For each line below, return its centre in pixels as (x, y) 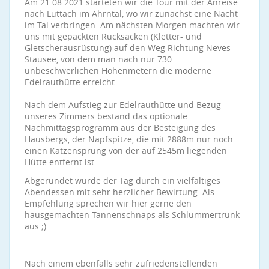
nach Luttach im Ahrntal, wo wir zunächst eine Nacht (131, 14)
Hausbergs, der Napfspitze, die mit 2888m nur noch (129, 139)
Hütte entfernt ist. (61, 162)
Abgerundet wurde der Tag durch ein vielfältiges (122, 180)
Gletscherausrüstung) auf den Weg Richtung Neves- (129, 48)
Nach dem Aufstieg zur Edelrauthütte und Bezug (123, 105)
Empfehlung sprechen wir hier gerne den (108, 203)
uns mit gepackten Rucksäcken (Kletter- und (113, 36)
